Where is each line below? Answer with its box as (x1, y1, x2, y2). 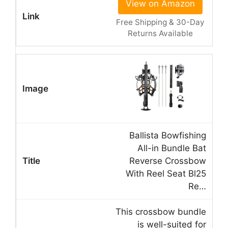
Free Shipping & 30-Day (116, 17, 205, 27)
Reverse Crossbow (129, 155, 206, 166)
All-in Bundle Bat (137, 142, 206, 153)
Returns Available (127, 28, 193, 38)
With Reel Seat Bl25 (126, 168, 206, 179)
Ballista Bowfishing (129, 130, 206, 140)
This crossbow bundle (116, 206, 206, 217)
